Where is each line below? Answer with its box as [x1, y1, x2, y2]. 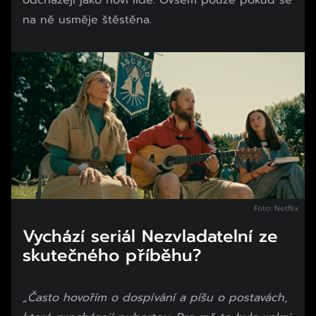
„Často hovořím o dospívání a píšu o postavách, [23, 288, 287, 306]
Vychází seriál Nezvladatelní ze [23, 223, 278, 249]
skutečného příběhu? [23, 242, 201, 268]
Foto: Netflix [253, 202, 299, 214]
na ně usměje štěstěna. [23, 11, 152, 28]
